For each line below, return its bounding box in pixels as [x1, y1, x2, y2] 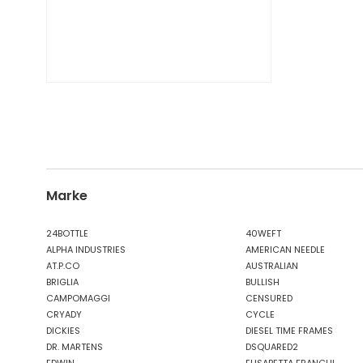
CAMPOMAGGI [46, 292, 110, 305]
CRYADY [46, 308, 82, 321]
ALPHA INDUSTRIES [46, 243, 126, 256]
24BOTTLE [46, 227, 88, 240]
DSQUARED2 [246, 340, 298, 353]
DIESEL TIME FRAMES [246, 324, 333, 337]
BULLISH [246, 275, 280, 288]
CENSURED [246, 292, 293, 305]
